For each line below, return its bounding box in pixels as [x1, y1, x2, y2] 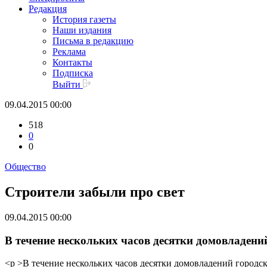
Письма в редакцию [52, 36, 133, 46]
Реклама [52, 46, 86, 57]
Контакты [52, 57, 92, 68]
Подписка [52, 68, 93, 79]
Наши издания [52, 25, 111, 36]
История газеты [52, 14, 116, 25]
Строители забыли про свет [5, 184, 185, 200]
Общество [5, 162, 46, 172]
